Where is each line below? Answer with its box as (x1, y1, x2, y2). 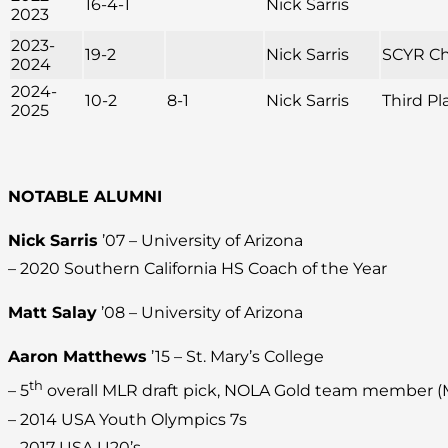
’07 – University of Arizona (98, 231, 303, 251)
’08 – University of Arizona (97, 303, 303, 323)
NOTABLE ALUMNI (8, 187, 162, 207)
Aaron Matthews (8, 347, 147, 367)
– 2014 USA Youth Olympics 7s (8, 409, 247, 429)
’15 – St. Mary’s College (147, 347, 324, 367)
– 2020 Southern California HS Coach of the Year (8, 259, 387, 279)
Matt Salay (8, 303, 97, 323)
